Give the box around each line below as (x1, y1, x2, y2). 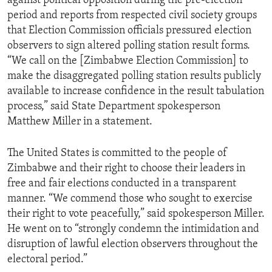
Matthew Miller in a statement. (7, 116, 152, 128)
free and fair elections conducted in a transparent (7, 178, 236, 190)
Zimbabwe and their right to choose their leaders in (7, 163, 245, 175)
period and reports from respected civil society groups (7, 10, 257, 22)
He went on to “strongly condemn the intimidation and (7, 223, 259, 236)
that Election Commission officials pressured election (7, 25, 251, 37)
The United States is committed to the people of (7, 148, 227, 160)
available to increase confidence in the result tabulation (7, 86, 264, 98)
